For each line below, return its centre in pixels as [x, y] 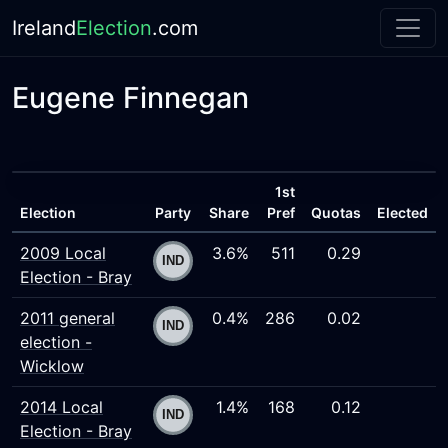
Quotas [336, 212]
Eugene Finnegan [130, 97]
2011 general [67, 318]
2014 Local [61, 407]
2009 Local [63, 253]
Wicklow [52, 366]
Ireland [44, 28]
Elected [402, 212]
